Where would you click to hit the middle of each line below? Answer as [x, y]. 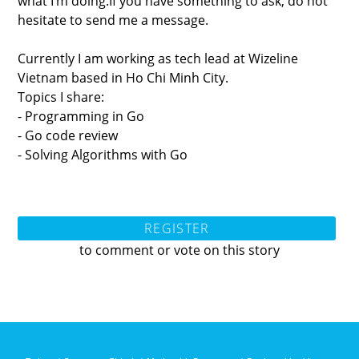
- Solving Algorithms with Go [103, 154]
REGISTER [177, 228]
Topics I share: [61, 97]
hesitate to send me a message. [113, 20]
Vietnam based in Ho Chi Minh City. [123, 77]
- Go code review [68, 135]
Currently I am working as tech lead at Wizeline [158, 58]
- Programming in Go [81, 116]
